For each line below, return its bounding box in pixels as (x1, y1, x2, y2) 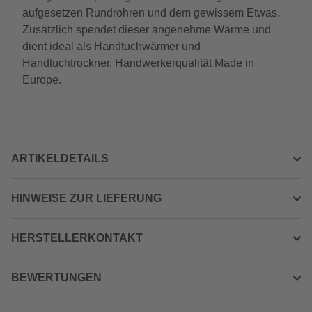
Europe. (22, 74, 61, 86)
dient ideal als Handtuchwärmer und (22, 40, 201, 52)
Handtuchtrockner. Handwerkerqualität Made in (22, 57, 254, 69)
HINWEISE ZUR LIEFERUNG (11, 192, 162, 204)
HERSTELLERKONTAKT (11, 232, 143, 244)
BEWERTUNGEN (11, 272, 102, 283)
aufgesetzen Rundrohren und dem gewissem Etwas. (22, 7, 280, 19)
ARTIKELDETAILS (11, 153, 109, 164)
